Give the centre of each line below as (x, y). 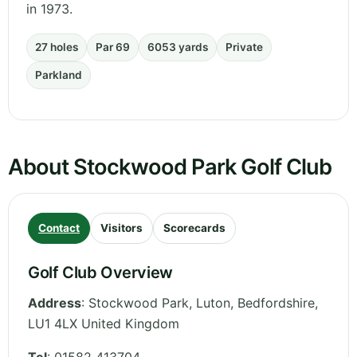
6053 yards (178, 47)
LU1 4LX (53, 324)
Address (55, 303)
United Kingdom (130, 324)
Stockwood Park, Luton (159, 303)
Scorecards (194, 228)
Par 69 (113, 47)
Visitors (122, 228)
